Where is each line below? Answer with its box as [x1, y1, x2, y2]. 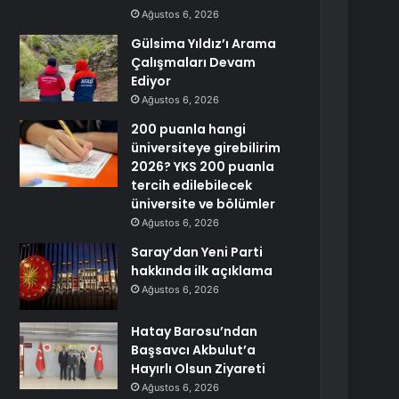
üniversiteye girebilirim [131, 139, 281, 157]
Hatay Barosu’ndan [131, 322, 258, 340]
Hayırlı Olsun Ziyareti [131, 360, 266, 378]
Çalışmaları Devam [131, 53, 256, 71]
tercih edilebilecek [131, 176, 253, 194]
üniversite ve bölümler [131, 195, 276, 213]
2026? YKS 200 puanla [131, 158, 275, 175]
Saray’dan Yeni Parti [131, 243, 264, 261]
